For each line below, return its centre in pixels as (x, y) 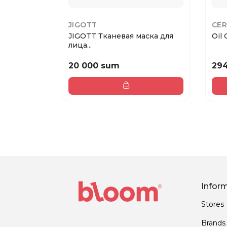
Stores (213, 204)
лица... (80, 45)
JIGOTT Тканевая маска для (121, 36)
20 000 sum (94, 65)
